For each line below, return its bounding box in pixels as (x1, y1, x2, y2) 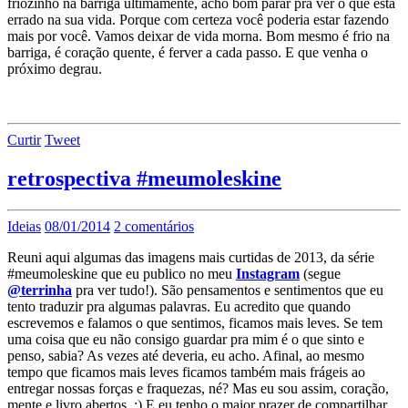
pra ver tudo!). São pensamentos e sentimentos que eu (72, 281, 383, 298)
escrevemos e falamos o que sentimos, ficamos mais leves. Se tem (7, 314, 382, 331)
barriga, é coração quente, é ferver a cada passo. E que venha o (7, 45, 368, 61)
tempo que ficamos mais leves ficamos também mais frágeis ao (7, 363, 365, 380)
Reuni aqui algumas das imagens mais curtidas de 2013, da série (7, 249, 374, 265)
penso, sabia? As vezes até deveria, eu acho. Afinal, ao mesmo (7, 347, 364, 363)
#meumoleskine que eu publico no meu (7, 265, 236, 281)
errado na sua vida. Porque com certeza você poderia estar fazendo (7, 12, 389, 28)
